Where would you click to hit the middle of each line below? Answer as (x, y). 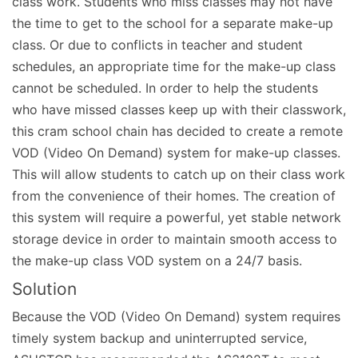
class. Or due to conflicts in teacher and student (157, 44)
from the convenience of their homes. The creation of (174, 195)
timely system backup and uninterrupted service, (159, 338)
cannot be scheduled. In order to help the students (165, 88)
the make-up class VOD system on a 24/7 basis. (157, 260)
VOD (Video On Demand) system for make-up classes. (176, 152)
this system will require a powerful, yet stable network (177, 217)
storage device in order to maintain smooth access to (175, 239)
